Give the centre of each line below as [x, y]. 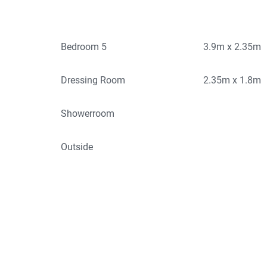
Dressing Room [93, 80]
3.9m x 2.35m [232, 47]
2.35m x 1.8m [232, 80]
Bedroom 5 [84, 47]
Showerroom [88, 114]
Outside [77, 147]
